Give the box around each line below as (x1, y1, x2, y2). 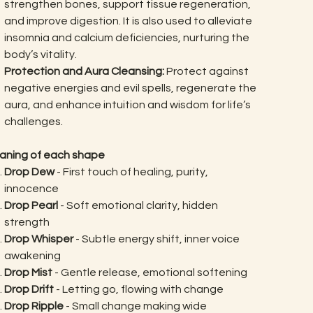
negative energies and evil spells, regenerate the (3, 82, 256, 94)
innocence (3, 182, 59, 194)
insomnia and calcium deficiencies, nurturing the (3, 31, 249, 43)
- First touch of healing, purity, (56, 166, 208, 177)
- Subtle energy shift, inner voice (73, 233, 240, 245)
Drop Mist (3, 266, 52, 278)
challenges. (3, 115, 63, 127)
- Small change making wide (63, 300, 207, 312)
